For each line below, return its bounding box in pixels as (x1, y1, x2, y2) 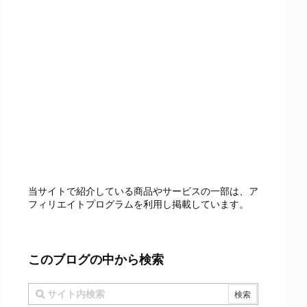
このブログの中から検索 (28, 252, 164, 267)
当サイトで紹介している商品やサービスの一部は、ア (28, 185, 258, 197)
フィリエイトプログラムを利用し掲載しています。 (28, 198, 249, 210)
